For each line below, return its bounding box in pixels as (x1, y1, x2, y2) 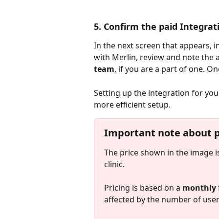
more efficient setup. (94, 99, 171, 110)
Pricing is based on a (104, 182, 180, 194)
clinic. (104, 158, 125, 170)
